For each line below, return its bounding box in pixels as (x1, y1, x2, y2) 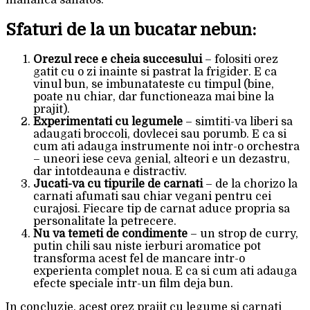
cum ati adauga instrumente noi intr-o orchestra (33, 140, 300, 153)
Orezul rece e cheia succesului (33, 53, 202, 66)
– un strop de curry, (188, 227, 298, 240)
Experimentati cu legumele (33, 115, 183, 128)
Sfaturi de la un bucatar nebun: (6, 19, 256, 39)
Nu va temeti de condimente (33, 227, 188, 240)
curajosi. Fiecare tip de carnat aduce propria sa (33, 202, 290, 215)
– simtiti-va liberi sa (183, 115, 293, 128)
